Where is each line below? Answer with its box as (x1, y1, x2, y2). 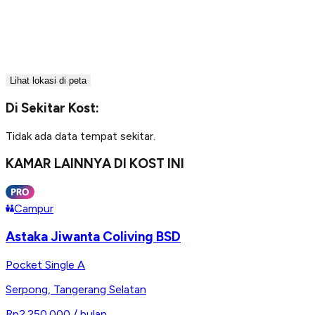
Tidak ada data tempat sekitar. (6, 129, 155, 143)
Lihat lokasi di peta (10, 75, 86, 86)
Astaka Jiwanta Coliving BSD (6, 228, 181, 245)
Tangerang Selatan (53, 282, 146, 296)
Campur (14, 202, 53, 216)
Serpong (6, 282, 48, 296)
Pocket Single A (6, 257, 85, 271)
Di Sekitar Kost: (6, 99, 99, 116)
